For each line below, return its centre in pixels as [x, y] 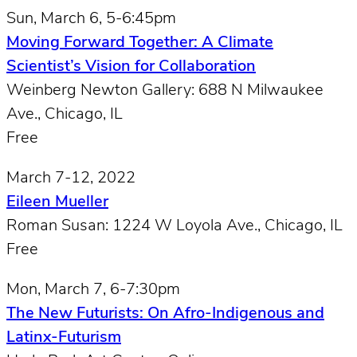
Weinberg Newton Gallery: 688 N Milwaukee [165, 90]
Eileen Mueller [57, 202]
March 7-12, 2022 [71, 178]
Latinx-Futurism [64, 337]
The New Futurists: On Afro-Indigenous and [165, 314]
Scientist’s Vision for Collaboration [131, 67]
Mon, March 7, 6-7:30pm [93, 290]
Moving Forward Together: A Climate [140, 43]
